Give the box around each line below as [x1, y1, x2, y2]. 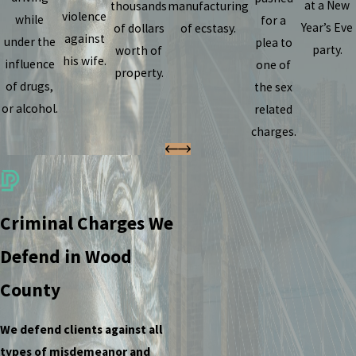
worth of [115, 42, 163, 58]
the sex [254, 79, 293, 95]
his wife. [62, 52, 106, 68]
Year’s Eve [301, 19, 354, 35]
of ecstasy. [180, 20, 237, 36]
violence [62, 8, 107, 24]
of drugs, [6, 78, 54, 94]
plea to [254, 34, 292, 50]
